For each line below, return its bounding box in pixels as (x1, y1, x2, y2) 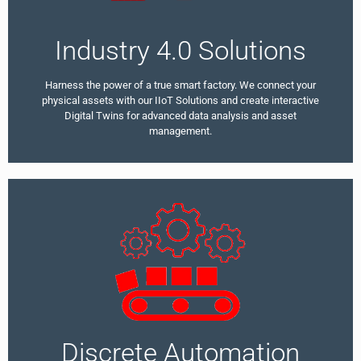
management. (149, 125, 212, 138)
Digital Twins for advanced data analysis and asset (64, 110, 297, 122)
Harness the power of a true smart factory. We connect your (45, 79, 316, 92)
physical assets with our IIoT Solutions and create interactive (42, 94, 319, 107)
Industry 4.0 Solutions (55, 35, 306, 67)
